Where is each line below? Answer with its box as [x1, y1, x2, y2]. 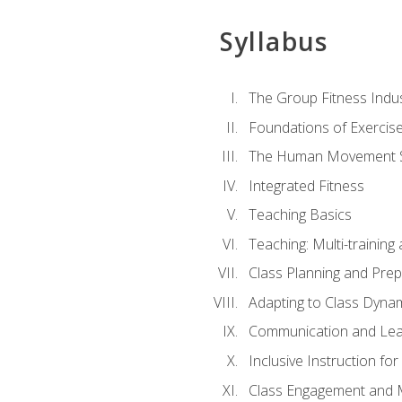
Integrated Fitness [248, 175, 364, 196]
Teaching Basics [248, 205, 352, 225]
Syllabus [219, 23, 328, 58]
